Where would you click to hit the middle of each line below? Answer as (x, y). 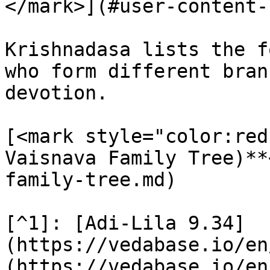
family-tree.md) (91, 180)
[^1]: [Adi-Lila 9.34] (125, 223)
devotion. (56, 93)
